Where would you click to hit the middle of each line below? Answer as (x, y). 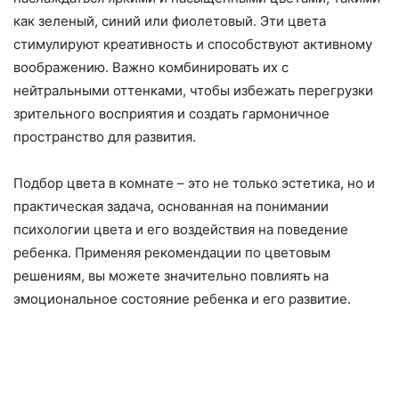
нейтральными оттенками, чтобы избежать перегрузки (193, 91)
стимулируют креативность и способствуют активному (193, 45)
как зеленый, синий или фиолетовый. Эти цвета (170, 21)
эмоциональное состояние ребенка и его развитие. (182, 299)
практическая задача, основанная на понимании (171, 207)
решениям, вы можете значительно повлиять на (171, 276)
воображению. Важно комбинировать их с (151, 68)
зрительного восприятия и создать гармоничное (171, 114)
